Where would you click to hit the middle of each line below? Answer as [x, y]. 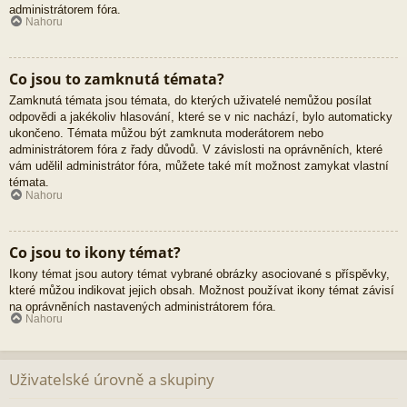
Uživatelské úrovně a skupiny [112, 380]
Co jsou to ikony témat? [95, 252]
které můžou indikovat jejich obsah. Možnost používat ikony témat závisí [202, 290]
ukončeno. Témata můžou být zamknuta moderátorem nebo [166, 134]
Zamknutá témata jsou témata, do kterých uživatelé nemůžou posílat [190, 101]
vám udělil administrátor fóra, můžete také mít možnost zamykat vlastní [199, 166]
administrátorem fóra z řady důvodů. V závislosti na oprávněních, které [196, 150]
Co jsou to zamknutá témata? [117, 79]
